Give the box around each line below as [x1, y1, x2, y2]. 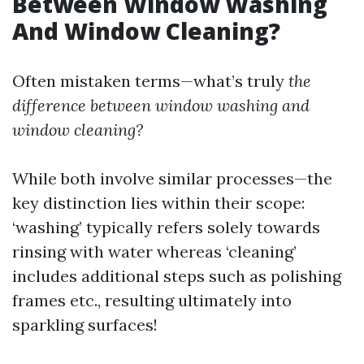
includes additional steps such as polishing [12, 266, 341, 286]
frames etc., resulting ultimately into [12, 290, 292, 310]
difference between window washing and [12, 95, 310, 115]
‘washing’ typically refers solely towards [12, 217, 320, 237]
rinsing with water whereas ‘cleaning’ [12, 241, 297, 262]
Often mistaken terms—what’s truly [12, 71, 288, 91]
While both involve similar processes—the [12, 168, 332, 188]
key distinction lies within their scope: [12, 193, 305, 213]
